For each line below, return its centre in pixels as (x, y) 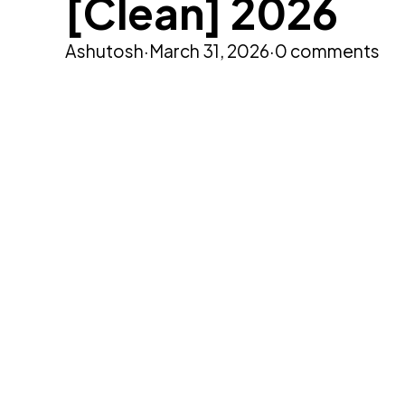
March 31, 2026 (209, 51)
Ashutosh (104, 51)
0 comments (327, 51)
